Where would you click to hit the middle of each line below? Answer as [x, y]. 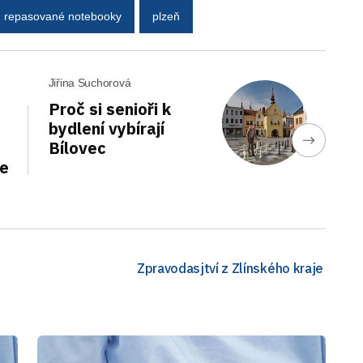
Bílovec [77, 148]
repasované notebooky [63, 16]
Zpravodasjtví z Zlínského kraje [230, 268]
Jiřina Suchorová [90, 83]
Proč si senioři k [109, 109]
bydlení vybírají [106, 128]
